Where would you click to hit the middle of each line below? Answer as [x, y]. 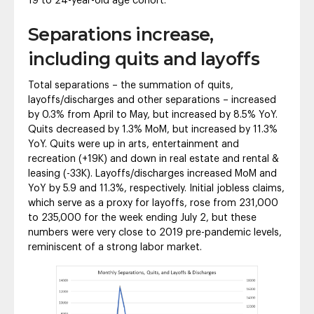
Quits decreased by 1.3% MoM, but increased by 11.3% [153, 130]
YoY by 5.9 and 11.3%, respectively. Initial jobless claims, [156, 189]
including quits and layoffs [146, 59]
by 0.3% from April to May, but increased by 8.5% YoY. [153, 115]
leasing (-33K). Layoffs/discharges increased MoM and [152, 174]
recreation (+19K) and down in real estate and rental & [153, 159]
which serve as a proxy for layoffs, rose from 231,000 [153, 204]
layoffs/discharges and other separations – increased [152, 101]
